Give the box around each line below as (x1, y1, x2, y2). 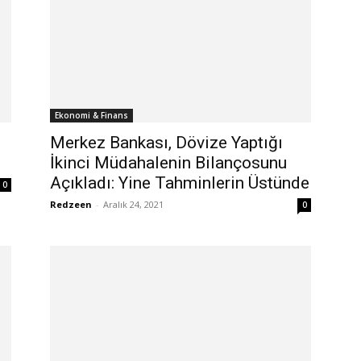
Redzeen (50, 198, 92, 210)
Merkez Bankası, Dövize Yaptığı (50, 133, 283, 152)
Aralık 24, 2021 (103, 198, 164, 210)
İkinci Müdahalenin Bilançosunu (50, 153, 287, 172)
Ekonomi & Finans (55, 110, 128, 121)
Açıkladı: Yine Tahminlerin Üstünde (50, 173, 309, 193)
